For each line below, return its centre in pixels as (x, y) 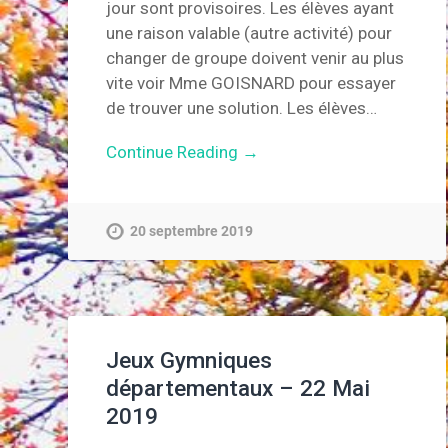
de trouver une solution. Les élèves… (242, 108)
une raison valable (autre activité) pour (249, 33)
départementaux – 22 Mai (238, 388)
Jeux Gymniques (189, 360)
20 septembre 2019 (192, 231)
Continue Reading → (183, 152)
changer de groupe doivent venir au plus (255, 58)
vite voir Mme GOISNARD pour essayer (251, 83)
